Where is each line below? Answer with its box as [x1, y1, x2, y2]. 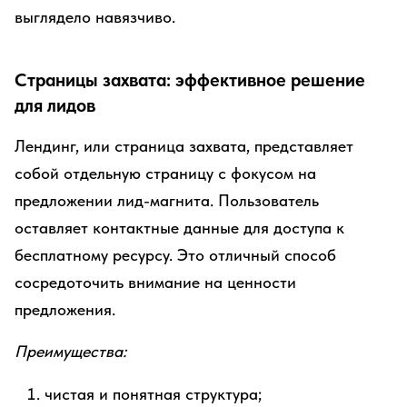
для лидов [15, 94, 95, 116]
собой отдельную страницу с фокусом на [15, 164, 316, 183]
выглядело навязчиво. [15, 7, 175, 26]
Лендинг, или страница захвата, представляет [15, 136, 353, 155]
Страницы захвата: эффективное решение [15, 69, 365, 91]
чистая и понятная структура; [45, 384, 262, 403]
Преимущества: [15, 342, 126, 361]
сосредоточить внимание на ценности [15, 273, 296, 292]
